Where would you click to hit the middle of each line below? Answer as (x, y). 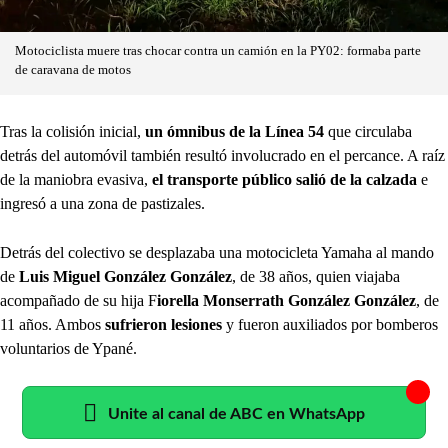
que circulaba (368, 132)
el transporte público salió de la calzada (286, 180)
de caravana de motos (73, 70)
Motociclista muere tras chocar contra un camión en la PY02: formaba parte (218, 51)
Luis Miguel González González (125, 277)
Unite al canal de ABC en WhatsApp (236, 414)
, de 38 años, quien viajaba (316, 277)
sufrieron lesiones (165, 325)
